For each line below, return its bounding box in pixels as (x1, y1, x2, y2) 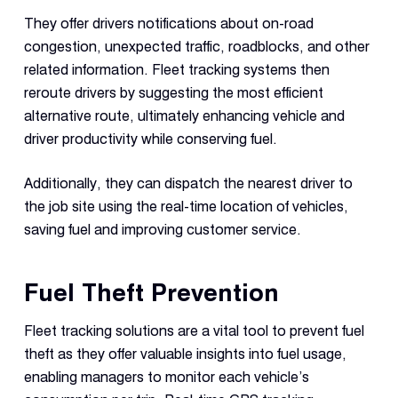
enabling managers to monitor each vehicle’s (23, 368, 309, 386)
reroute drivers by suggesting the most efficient (23, 84, 323, 101)
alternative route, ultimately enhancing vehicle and (23, 107, 345, 124)
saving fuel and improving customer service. (23, 221, 301, 238)
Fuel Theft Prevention (23, 277, 279, 306)
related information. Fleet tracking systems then (23, 61, 330, 78)
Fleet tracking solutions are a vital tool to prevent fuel (23, 322, 364, 339)
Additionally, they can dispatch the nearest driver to (23, 175, 353, 192)
